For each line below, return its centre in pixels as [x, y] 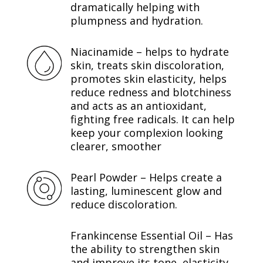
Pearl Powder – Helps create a [146, 177]
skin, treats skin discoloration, [147, 65]
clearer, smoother [116, 146]
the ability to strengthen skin [145, 249]
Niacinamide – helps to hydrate [149, 51]
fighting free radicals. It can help [152, 119]
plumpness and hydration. [136, 20]
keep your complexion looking [146, 132]
